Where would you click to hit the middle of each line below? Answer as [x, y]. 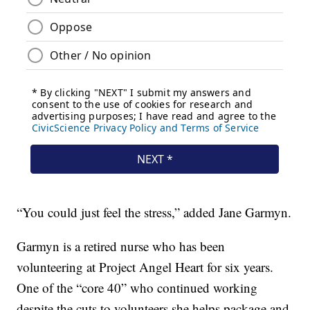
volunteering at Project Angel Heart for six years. [145, 266]
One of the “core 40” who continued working [137, 287]
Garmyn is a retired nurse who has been [121, 246]
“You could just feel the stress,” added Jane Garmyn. [154, 212]
